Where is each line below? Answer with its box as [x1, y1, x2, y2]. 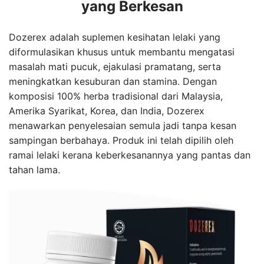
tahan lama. [9, 163, 60, 176]
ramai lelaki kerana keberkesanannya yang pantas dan [9, 148, 250, 161]
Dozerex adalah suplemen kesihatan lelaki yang [9, 31, 220, 43]
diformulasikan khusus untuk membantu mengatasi [9, 45, 235, 58]
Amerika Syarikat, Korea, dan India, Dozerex [9, 104, 204, 117]
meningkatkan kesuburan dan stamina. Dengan [9, 75, 217, 87]
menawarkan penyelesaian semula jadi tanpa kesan [9, 119, 236, 131]
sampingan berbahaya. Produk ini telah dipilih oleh [9, 134, 233, 146]
